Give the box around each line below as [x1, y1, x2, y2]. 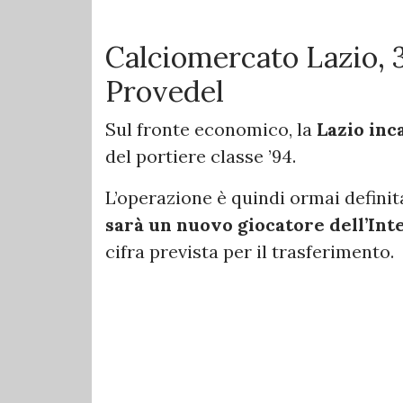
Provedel [105, 73, 224, 111]
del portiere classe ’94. [105, 145, 296, 168]
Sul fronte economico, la [105, 118, 317, 141]
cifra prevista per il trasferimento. [105, 240, 394, 264]
